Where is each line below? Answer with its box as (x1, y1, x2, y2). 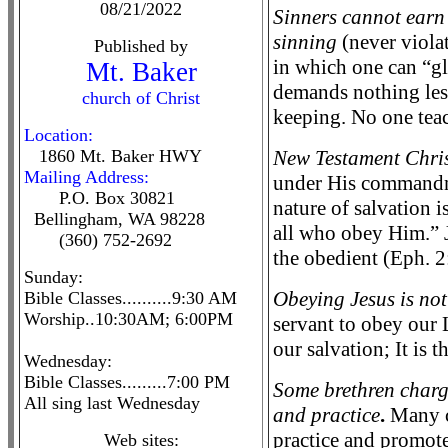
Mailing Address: (24, 167, 149, 187)
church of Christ (82, 88, 200, 108)
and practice (273, 403, 380, 427)
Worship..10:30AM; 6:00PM (24, 309, 233, 329)
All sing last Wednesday (24, 393, 200, 413)
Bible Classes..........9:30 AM (24, 288, 237, 308)
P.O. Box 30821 (24, 188, 175, 208)
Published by (94, 36, 188, 56)
